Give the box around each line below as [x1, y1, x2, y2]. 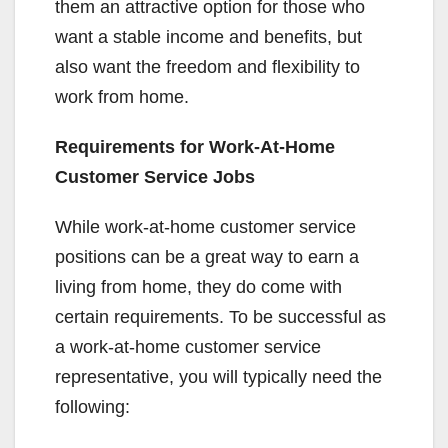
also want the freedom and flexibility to [55, 57, 360, 77]
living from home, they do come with [55, 277, 342, 297]
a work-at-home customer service [55, 337, 321, 357]
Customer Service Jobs [55, 167, 255, 187]
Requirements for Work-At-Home [55, 137, 335, 157]
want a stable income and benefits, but [55, 27, 362, 47]
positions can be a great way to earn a [55, 247, 359, 267]
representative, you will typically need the [55, 367, 382, 387]
